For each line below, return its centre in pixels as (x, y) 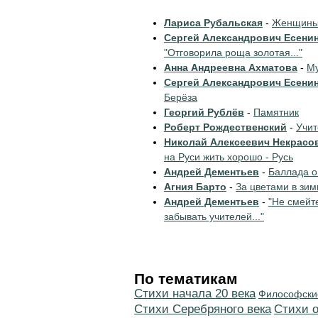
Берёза (181, 97)
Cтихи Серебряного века (203, 309)
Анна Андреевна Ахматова (231, 67)
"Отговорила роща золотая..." (233, 53)
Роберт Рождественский (225, 127)
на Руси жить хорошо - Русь (229, 157)
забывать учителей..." (214, 216)
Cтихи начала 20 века (195, 294)
